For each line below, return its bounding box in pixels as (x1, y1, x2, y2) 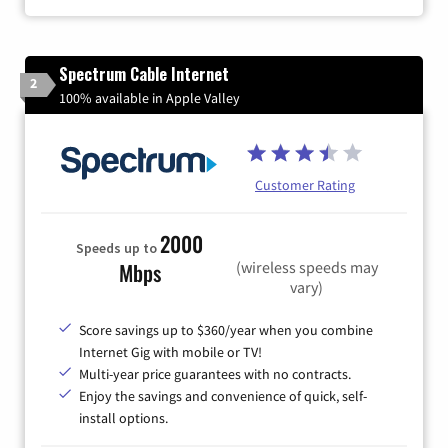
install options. (79, 409, 168, 428)
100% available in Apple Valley (59, 88, 240, 107)
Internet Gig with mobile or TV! (79, 343, 262, 362)
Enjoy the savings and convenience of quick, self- (79, 387, 367, 406)
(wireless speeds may (235, 256, 378, 277)
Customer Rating (255, 175, 355, 194)
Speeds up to (76, 239, 161, 258)
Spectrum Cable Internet (59, 61, 229, 86)
